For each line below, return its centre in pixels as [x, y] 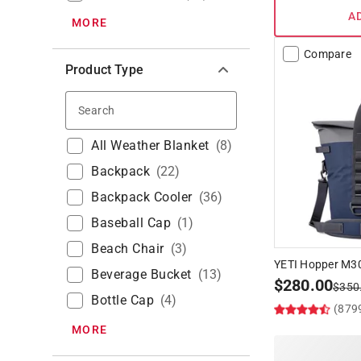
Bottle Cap [122, 301]
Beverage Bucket [141, 275]
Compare [328, 54]
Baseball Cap [131, 223]
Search [137, 109]
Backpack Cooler [142, 197]
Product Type [104, 70]
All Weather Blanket [150, 146]
